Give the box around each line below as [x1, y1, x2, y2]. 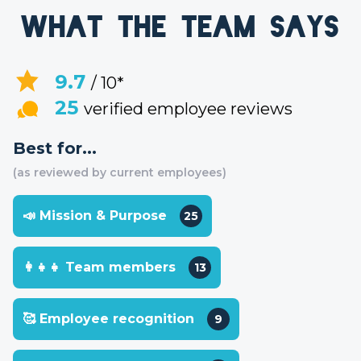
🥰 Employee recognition [23, 311, 194, 326]
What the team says [21, 14, 340, 40]
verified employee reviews [84, 99, 293, 118]
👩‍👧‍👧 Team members [23, 259, 176, 275]
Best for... [13, 139, 97, 158]
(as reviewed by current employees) [13, 165, 226, 180]
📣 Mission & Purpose [23, 208, 167, 223]
